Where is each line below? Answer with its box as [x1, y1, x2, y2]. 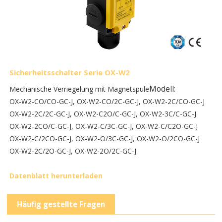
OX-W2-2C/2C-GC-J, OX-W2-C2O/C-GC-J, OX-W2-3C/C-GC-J [9, 109, 197, 119]
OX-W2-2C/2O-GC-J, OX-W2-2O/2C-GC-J [9, 146, 137, 156]
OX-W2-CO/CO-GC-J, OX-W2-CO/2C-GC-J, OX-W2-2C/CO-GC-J [9, 97, 205, 107]
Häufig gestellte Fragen [17, 199, 106, 210]
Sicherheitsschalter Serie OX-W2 [9, 67, 130, 78]
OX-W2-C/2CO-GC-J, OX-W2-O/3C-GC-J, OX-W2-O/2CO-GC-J [9, 134, 200, 144]
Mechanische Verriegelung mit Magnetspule [9, 84, 150, 94]
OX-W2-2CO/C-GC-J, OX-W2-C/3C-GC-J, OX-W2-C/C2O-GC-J [9, 121, 198, 131]
